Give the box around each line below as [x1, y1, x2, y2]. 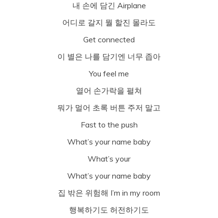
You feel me [89, 68, 129, 78]
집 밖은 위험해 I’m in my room [58, 187, 160, 198]
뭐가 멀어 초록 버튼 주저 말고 [57, 102, 161, 112]
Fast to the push [80, 119, 138, 129]
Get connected [83, 34, 135, 44]
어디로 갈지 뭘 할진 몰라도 [62, 17, 156, 27]
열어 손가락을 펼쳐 [76, 85, 142, 95]
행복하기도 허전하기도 [69, 204, 149, 215]
